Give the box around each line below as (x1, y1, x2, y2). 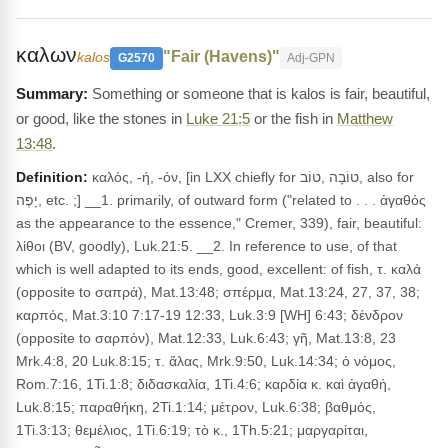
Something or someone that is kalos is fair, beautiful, (92, 85, 430, 102)
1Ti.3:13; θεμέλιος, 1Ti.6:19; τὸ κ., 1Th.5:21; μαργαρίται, (16, 422, 368, 438)
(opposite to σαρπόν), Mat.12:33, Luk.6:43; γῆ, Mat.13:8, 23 (16, 330, 396, 346)
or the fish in (250, 110, 337, 127)
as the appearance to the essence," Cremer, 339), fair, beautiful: (16, 215, 422, 231)
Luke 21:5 (186, 110, 250, 127)
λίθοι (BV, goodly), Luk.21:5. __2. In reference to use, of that (16, 238, 397, 254)
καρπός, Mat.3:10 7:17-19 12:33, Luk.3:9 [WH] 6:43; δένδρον (16, 307, 403, 323)
